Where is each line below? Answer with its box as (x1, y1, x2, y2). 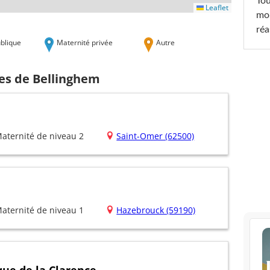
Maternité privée (57, 37, 113, 47)
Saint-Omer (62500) (116, 130, 195, 142)
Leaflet (204, 2, 228, 13)
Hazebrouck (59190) (116, 204, 196, 216)
